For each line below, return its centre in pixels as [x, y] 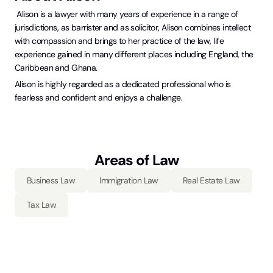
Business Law [51, 180]
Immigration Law [129, 180]
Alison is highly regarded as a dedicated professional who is [123, 84]
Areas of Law [136, 160]
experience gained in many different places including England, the [134, 54]
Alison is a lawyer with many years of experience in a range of [126, 14]
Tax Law [42, 204]
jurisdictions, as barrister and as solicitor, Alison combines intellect [133, 27]
